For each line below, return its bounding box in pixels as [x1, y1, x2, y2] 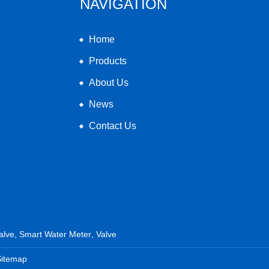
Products [89, 55, 127, 66]
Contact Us [89, 120, 136, 131]
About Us [89, 77, 128, 88]
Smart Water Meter [19, 229, 91, 239]
